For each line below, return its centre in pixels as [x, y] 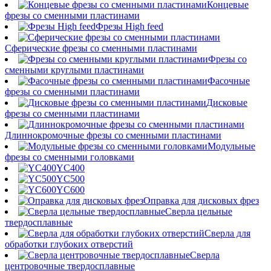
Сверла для [227, 233]
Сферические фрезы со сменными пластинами [101, 48]
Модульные [231, 146]
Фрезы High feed [129, 26]
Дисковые [227, 103]
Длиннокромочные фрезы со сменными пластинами [113, 135]
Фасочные [229, 81]
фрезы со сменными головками [70, 157]
